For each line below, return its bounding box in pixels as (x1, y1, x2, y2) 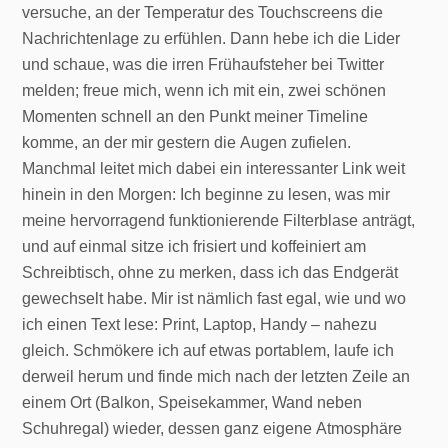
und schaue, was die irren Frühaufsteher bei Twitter (22, 55, 385, 73)
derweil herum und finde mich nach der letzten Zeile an (22, 367, 411, 385)
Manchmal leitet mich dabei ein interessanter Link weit (22, 159, 406, 177)
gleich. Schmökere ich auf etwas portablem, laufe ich (22, 341, 395, 359)
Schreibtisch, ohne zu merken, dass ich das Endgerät (22, 263, 399, 281)
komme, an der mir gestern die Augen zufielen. (22, 133, 352, 151)
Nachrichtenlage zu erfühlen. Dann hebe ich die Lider (22, 29, 401, 47)
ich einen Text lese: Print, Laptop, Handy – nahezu (22, 315, 378, 333)
